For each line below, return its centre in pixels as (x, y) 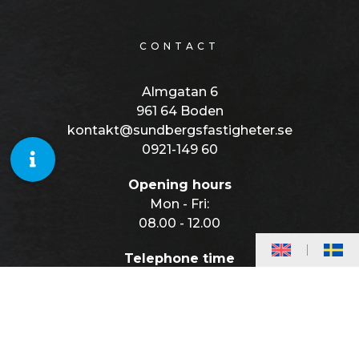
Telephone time (179, 258)
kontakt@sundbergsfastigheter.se (179, 130)
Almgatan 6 (179, 91)
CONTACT (179, 46)
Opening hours (179, 184)
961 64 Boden (179, 111)
